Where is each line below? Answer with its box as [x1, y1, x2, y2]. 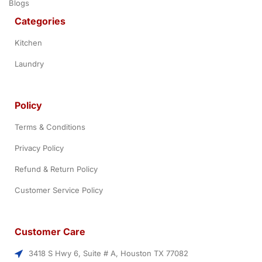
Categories [15, 15, 65, 27]
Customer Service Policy [15, 185, 103, 195]
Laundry [15, 59, 44, 69]
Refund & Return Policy [15, 164, 98, 174]
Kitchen [15, 38, 42, 48]
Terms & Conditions [15, 122, 85, 132]
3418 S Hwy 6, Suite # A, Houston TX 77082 [29, 249, 188, 258]
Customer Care [15, 226, 85, 238]
